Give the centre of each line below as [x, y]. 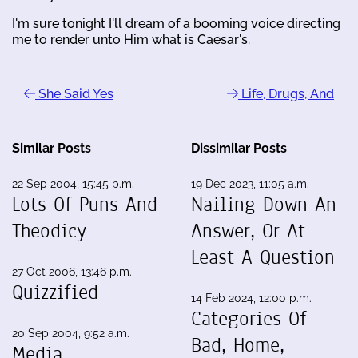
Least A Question [263, 257]
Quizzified [55, 292]
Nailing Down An [264, 204]
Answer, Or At [248, 231]
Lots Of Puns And [85, 204]
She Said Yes [74, 93]
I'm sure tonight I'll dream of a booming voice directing [176, 23]
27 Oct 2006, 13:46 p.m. [72, 271]
